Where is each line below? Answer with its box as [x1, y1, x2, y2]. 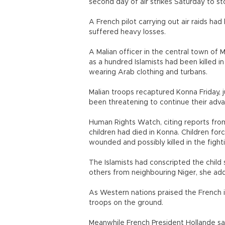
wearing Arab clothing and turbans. [89, 69, 207, 76]
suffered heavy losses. [89, 29, 166, 36]
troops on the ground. [89, 199, 163, 206]
